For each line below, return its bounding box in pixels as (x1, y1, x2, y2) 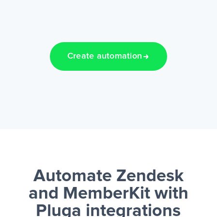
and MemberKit (28, 185, 150, 203)
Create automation (67, 52, 142, 61)
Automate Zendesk (33, 168, 184, 186)
